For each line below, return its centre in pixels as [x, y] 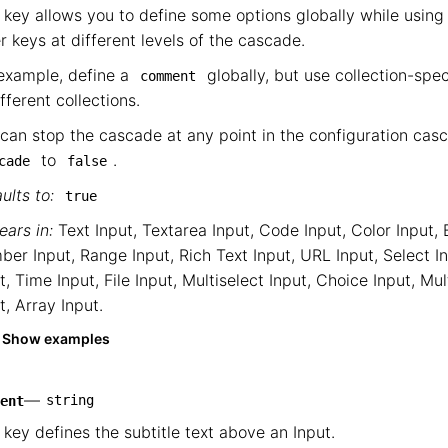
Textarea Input [196, 230]
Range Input [125, 255]
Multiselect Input [244, 280]
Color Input [392, 230]
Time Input [55, 280]
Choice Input [363, 280]
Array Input [57, 305]
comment [168, 76]
